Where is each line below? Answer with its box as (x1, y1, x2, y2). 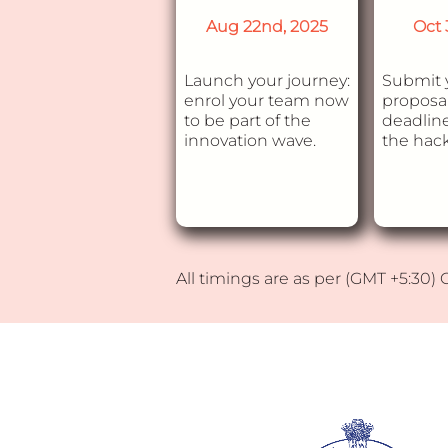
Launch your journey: (184, 71, 350, 90)
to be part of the (184, 111, 311, 130)
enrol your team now (184, 91, 349, 110)
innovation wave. (184, 131, 316, 150)
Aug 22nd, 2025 (206, 17, 329, 36)
